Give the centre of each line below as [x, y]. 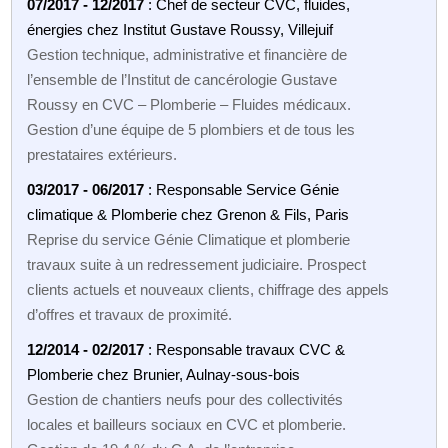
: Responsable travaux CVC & [245, 349]
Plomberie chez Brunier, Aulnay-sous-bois [164, 374]
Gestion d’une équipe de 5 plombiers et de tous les [191, 129]
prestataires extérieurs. [102, 154]
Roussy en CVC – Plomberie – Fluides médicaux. [189, 104]
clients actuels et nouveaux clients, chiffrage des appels [208, 289]
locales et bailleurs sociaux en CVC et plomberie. [187, 424]
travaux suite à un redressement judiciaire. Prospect [197, 264]
